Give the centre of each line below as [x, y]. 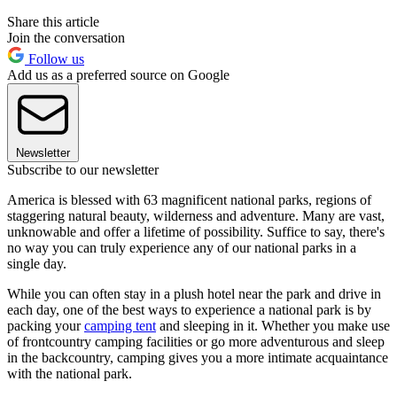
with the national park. [70, 373]
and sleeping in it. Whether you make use [273, 325]
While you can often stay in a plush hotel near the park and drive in [194, 293]
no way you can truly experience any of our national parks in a [182, 247]
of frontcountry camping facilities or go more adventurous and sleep [196, 341]
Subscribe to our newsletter [83, 169]
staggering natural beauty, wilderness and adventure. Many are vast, [196, 215]
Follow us [54, 58]
